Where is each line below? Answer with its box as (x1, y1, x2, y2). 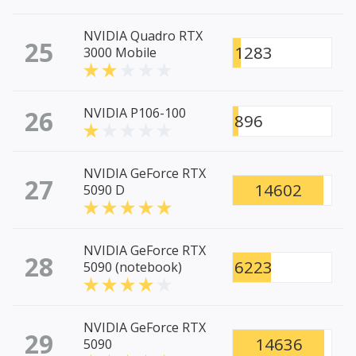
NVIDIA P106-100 (83, 104, 186, 122)
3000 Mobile (83, 44, 157, 62)
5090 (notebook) (83, 258, 182, 277)
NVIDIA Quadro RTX (83, 27, 203, 45)
